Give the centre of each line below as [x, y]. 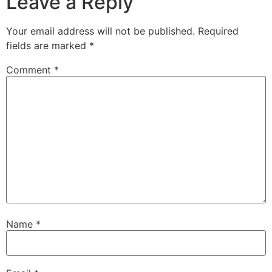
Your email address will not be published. [100, 31]
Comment [30, 70]
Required [218, 31]
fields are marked [48, 45]
